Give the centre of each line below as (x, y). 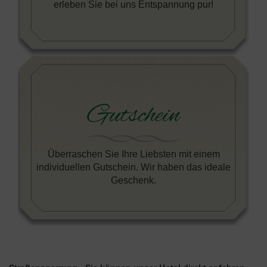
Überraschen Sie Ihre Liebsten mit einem (133, 153)
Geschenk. (133, 180)
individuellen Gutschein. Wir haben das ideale (133, 167)
